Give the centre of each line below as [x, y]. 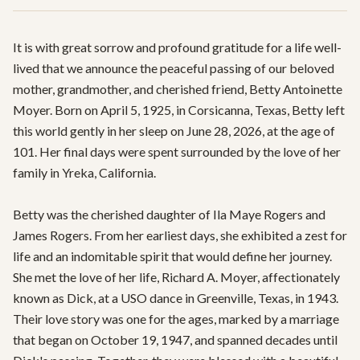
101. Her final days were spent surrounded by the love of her [177, 151]
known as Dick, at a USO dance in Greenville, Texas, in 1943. [176, 298]
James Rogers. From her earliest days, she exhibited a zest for [180, 235]
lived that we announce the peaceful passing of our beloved [174, 68]
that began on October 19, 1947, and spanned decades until [175, 340]
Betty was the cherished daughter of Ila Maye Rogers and [169, 214]
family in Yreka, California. [84, 172]
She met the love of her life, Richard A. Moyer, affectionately [176, 277]
